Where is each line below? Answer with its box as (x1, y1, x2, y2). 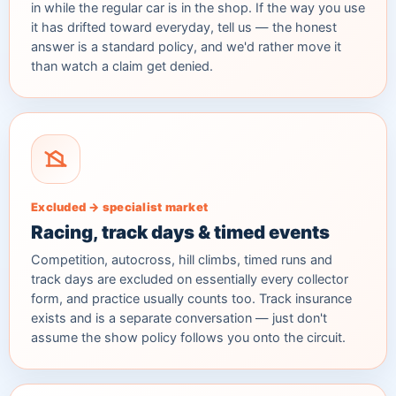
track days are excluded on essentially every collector (31, 270, 348, 287)
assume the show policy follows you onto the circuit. (31, 329, 346, 346)
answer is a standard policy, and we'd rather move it (31, 38, 341, 55)
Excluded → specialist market (31, 199, 209, 214)
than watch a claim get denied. (31, 57, 213, 74)
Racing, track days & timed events (31, 220, 330, 243)
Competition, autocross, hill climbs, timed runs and (31, 251, 332, 268)
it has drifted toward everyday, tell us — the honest (31, 19, 337, 35)
